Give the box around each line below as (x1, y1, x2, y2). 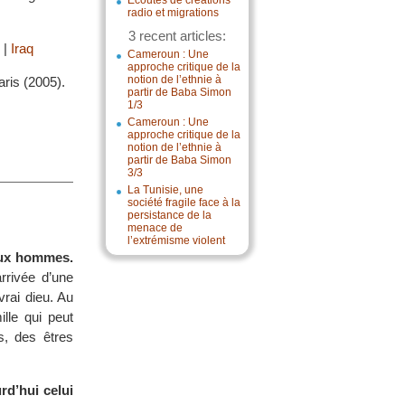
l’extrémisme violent (127, 234, 225, 247)
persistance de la (127, 209, 212, 221)
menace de (127, 221, 183, 234)
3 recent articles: (128, 28, 226, 43)
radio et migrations (127, 6, 219, 19)
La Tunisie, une (127, 184, 203, 196)
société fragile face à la (127, 196, 240, 209)
